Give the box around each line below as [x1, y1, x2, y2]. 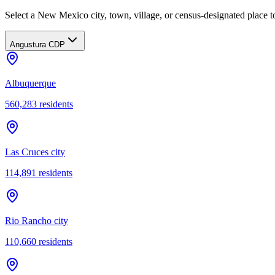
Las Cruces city [5, 146, 65, 157]
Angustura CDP [10, 39, 65, 49]
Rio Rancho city [5, 215, 68, 226]
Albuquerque [5, 77, 56, 88]
